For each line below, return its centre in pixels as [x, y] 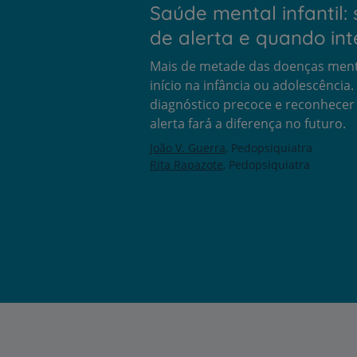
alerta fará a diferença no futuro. [248, 123]
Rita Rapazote [186, 164]
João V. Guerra [188, 147]
